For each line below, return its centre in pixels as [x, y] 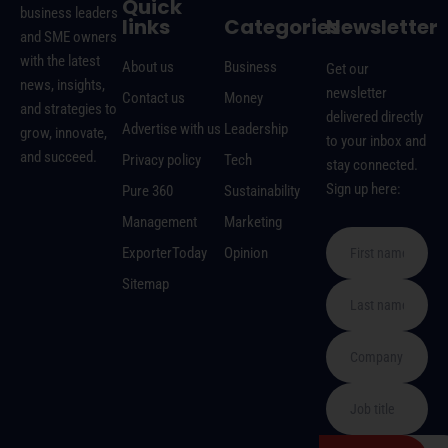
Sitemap [145, 284]
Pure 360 [147, 191]
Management [159, 222]
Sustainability [262, 191]
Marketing [253, 222]
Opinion [246, 253]
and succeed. [58, 157]
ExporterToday [164, 253]
